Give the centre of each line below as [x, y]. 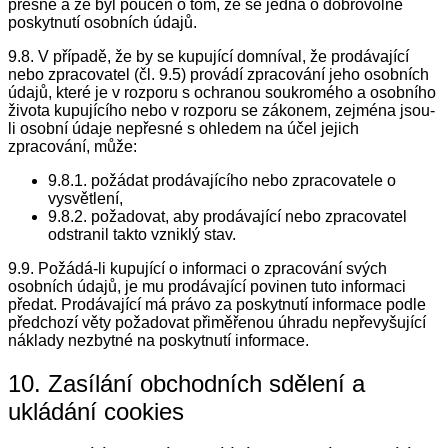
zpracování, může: [72, 147]
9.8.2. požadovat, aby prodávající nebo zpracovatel [227, 217]
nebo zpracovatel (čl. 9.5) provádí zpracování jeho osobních [218, 75]
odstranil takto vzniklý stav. [142, 235]
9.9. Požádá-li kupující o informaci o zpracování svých [197, 269]
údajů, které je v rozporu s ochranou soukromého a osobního [222, 93]
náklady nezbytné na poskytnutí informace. [158, 341]
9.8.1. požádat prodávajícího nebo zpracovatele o [222, 181]
